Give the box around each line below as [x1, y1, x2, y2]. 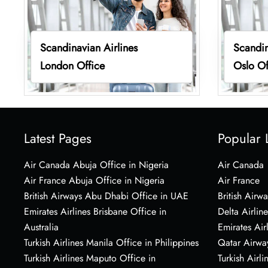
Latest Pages [24, 128, 92, 148]
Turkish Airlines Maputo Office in [24, 251, 156, 265]
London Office [39, 57, 105, 74]
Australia [24, 220, 59, 234]
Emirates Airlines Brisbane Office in [24, 204, 166, 218]
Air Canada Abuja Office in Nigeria [24, 157, 169, 172]
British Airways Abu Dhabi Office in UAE [24, 188, 188, 203]
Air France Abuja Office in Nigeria [24, 173, 165, 187]
